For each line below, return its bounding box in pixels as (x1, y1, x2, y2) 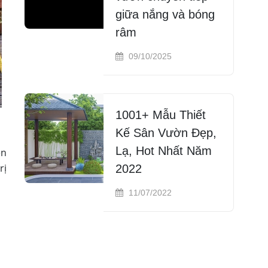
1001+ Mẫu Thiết (115, 108, 206, 121)
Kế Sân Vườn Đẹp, (115, 126, 217, 139)
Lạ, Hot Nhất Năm (115, 144, 212, 157)
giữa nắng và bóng (115, 7, 215, 21)
